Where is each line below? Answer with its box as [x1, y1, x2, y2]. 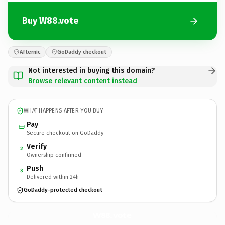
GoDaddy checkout [57, 48, 106, 55]
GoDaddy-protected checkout [24, 187, 102, 193]
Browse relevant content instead [28, 76, 137, 85]
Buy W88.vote [22, 15, 78, 26]
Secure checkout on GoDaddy [27, 129, 103, 136]
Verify [27, 142, 47, 151]
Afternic [20, 48, 40, 55]
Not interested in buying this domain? [28, 66, 155, 75]
